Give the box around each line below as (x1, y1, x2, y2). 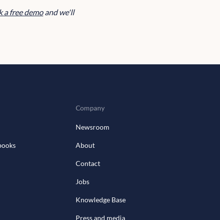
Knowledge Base (76, 195, 126, 204)
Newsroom (76, 123, 110, 132)
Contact (76, 159, 101, 168)
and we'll (43, 7, 74, 17)
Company (76, 103, 105, 113)
